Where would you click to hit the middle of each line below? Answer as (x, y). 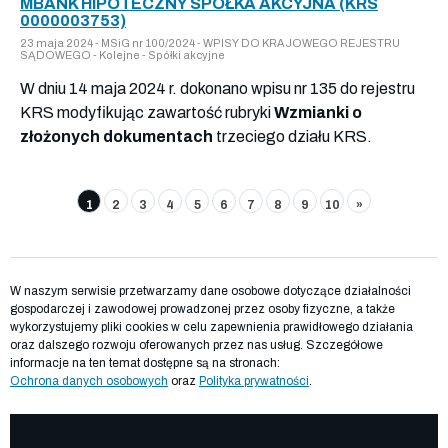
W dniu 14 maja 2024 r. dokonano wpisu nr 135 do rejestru (217, 88)
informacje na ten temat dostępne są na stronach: (145, 362)
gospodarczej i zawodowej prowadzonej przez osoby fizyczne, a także (202, 308)
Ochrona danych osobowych (89, 380)
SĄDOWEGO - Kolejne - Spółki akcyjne (122, 54)
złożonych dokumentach (116, 136)
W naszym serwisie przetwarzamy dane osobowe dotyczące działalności (210, 290)
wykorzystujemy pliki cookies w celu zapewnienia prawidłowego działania (211, 326)
